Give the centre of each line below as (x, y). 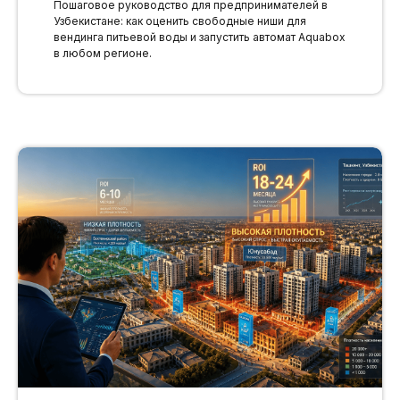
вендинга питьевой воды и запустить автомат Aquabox (200, 37)
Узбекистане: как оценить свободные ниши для (180, 21)
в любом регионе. (103, 54)
